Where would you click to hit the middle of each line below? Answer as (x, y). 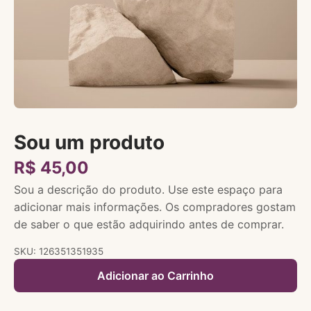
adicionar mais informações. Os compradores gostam (155, 207)
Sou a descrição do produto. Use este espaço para (148, 190)
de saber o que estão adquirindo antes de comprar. (149, 225)
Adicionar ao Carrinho (155, 275)
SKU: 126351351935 (59, 252)
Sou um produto (89, 143)
